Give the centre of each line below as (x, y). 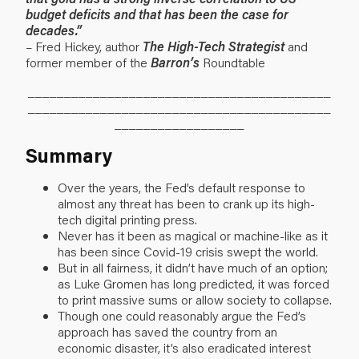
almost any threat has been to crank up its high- (186, 203)
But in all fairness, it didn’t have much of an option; (193, 267)
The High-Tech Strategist (214, 46)
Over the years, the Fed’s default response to (182, 187)
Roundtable (232, 62)
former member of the (88, 62)
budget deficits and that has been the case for (157, 14)
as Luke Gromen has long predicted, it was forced (194, 283)
